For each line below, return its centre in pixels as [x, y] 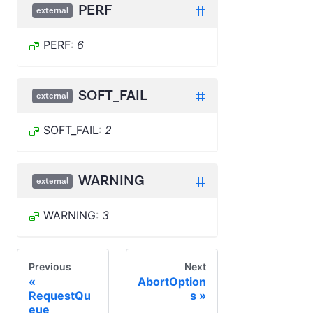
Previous [50, 267]
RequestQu [60, 295]
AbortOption [172, 281]
